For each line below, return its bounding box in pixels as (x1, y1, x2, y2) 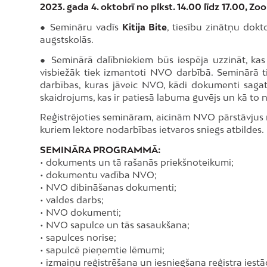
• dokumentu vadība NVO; (40, 169, 157, 181)
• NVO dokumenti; (40, 207, 121, 218)
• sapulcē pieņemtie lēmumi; (40, 244, 164, 256)
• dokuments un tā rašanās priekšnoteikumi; (40, 157, 234, 168)
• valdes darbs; (40, 194, 104, 206)
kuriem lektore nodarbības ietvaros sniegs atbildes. (40, 124, 264, 135)
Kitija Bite (122, 21, 167, 32)
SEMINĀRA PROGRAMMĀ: (40, 144, 161, 156)
